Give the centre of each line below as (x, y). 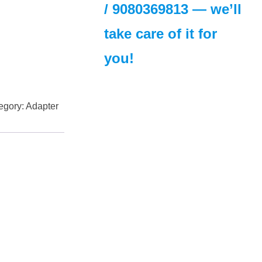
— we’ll (215, 9)
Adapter (42, 106)
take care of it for (161, 34)
